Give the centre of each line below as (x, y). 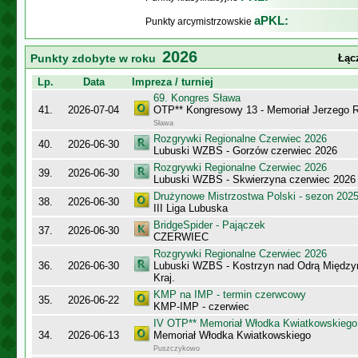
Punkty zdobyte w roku (96, 58)
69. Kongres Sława (197, 98)
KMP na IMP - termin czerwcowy (230, 294)
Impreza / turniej (173, 82)
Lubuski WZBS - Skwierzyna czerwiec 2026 (255, 179)
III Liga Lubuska (191, 208)
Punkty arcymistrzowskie (200, 22)
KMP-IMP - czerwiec (201, 306)
